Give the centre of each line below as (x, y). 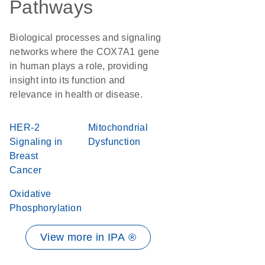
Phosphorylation (46, 208)
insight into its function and (67, 80)
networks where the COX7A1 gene (85, 52)
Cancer (26, 170)
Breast (24, 156)
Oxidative (30, 194)
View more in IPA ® (88, 237)
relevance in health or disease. (76, 94)
